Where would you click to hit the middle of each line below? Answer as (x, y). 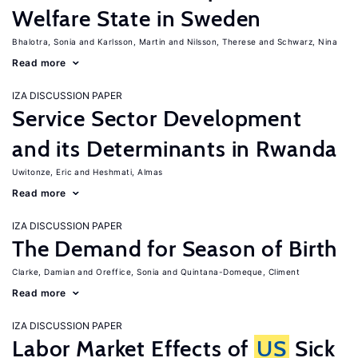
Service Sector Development (157, 118)
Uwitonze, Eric (42, 172)
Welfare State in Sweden (137, 18)
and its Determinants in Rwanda (175, 149)
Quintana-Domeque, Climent (240, 272)
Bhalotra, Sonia (44, 42)
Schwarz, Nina (307, 42)
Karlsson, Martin (131, 42)
